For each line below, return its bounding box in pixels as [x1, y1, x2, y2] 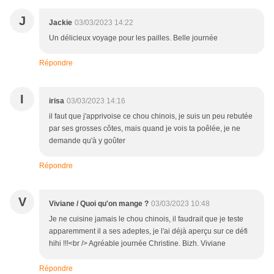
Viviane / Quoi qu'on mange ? [49, 199, 149, 209]
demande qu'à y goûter [49, 136, 125, 146]
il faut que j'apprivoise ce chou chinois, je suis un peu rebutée [49, 112, 253, 121]
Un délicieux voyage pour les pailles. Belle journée [49, 34, 218, 43]
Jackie [49, 18, 72, 28]
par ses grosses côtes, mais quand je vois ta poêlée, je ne [49, 124, 240, 133]
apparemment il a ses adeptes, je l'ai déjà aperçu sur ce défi [49, 227, 248, 236]
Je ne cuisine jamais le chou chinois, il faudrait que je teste [49, 215, 243, 224]
